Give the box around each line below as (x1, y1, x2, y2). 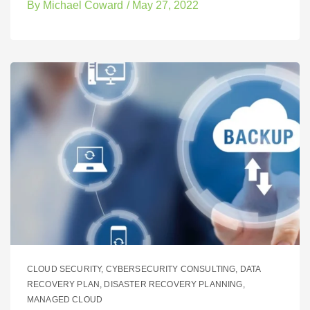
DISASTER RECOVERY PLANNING (104, 279, 243, 289)
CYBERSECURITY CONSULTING (105, 264, 236, 274)
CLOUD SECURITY (27, 264, 102, 274)
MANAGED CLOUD (27, 294, 103, 304)
